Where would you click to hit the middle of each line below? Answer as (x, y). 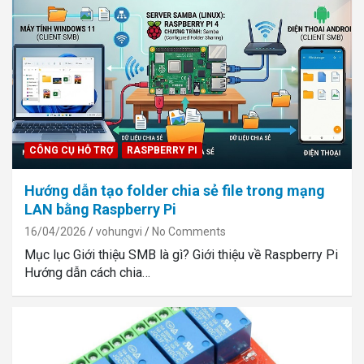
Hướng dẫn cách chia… (87, 272)
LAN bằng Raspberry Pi (100, 209)
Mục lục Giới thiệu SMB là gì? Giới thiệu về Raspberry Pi (181, 254)
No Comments (189, 231)
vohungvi (119, 231)
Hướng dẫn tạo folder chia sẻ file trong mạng (175, 190)
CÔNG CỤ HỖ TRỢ (71, 150)
